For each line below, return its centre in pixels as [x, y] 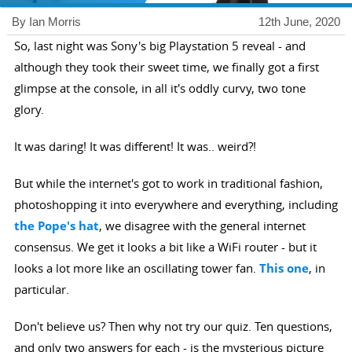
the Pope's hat [56, 226]
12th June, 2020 [300, 22]
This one [284, 269]
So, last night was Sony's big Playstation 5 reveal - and [159, 46]
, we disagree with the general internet [202, 226]
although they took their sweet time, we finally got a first [166, 67]
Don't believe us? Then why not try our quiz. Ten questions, [173, 326]
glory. [29, 110]
